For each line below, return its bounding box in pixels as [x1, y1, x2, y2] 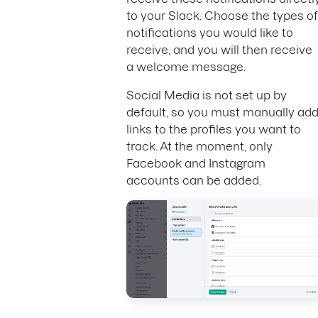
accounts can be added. [126, 173, 261, 187]
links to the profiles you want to [126, 122, 301, 136]
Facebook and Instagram [126, 156, 265, 170]
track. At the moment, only [126, 139, 273, 153]
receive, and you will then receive [126, 43, 312, 56]
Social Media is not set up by [126, 88, 287, 102]
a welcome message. [126, 60, 248, 73]
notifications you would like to [126, 26, 293, 39]
